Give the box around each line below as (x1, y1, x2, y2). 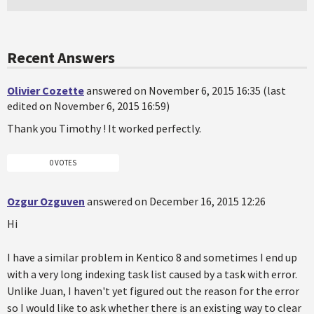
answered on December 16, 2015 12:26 (87, 194, 266, 209)
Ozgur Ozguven (7, 194, 85, 209)
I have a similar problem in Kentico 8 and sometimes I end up (7, 250, 297, 265)
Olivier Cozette (7, 83, 84, 97)
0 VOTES (50, 158, 76, 168)
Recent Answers (7, 47, 115, 67)
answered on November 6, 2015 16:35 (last (86, 83, 286, 97)
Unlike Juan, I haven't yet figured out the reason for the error (7, 284, 299, 299)
